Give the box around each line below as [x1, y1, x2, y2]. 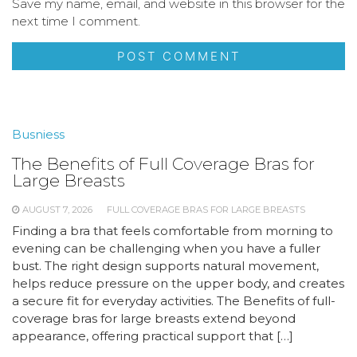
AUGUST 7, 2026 [22, 204, 92, 215]
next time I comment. [12, 14, 140, 29]
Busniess [12, 127, 65, 142]
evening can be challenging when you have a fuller [12, 241, 320, 256]
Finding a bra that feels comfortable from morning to [12, 223, 333, 238]
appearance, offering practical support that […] [12, 328, 293, 343]
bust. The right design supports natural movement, [12, 258, 319, 273]
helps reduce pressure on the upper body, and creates [12, 276, 344, 291]
